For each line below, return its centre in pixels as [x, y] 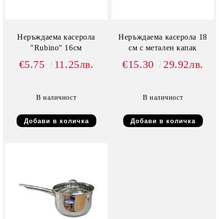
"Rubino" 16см [56, 48]
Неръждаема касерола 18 [163, 37]
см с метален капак [163, 48]
